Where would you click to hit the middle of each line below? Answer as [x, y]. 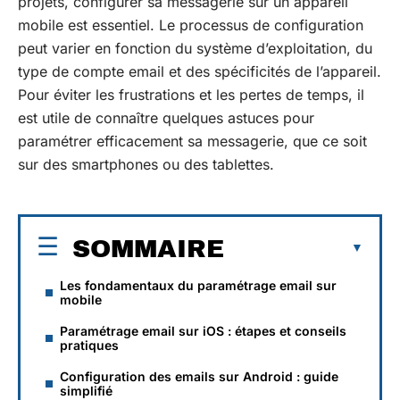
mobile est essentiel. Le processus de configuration [191, 25]
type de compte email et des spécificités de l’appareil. [200, 71]
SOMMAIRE [148, 248]
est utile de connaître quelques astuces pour [166, 118]
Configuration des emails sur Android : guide [199, 376]
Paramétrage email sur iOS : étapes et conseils [203, 330]
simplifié [86, 390]
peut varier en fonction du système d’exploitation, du [195, 48]
